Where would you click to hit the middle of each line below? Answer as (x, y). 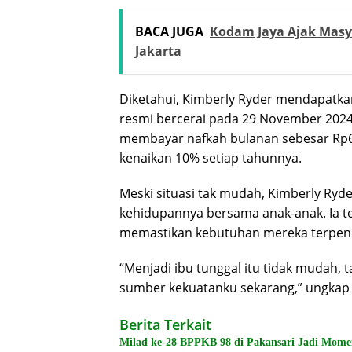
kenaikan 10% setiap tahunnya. (211, 158)
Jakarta (158, 51)
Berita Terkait (165, 325)
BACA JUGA (169, 32)
